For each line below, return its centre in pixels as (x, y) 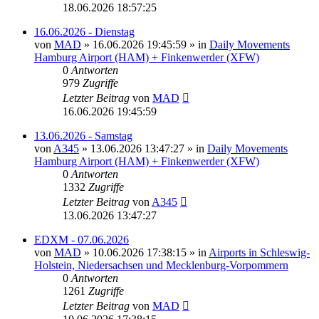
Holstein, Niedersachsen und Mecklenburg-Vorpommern (161, 265)
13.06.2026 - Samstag (83, 135)
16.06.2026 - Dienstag (84, 31)
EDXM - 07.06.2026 (82, 239)
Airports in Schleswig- (259, 252)
